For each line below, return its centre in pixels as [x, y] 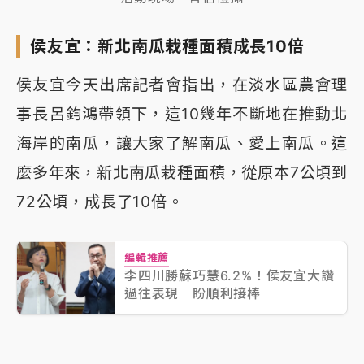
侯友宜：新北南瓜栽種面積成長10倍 [167, 47]
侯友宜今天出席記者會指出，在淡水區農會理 [182, 85]
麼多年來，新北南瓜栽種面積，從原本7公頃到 [182, 173]
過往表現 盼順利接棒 [193, 294]
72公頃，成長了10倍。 [100, 202]
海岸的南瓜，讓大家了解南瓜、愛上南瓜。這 [182, 143]
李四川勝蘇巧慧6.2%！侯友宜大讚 [230, 276]
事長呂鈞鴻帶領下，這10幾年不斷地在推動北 [182, 114]
